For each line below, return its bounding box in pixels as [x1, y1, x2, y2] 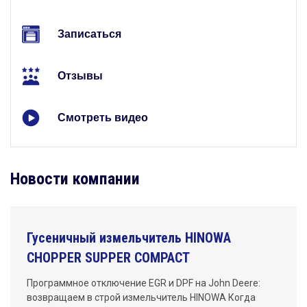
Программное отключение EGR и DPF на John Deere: [27, 278, 260, 289]
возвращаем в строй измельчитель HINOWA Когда [27, 292, 256, 304]
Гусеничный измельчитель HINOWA [27, 230, 231, 247]
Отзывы [58, 70, 103, 82]
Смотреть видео [58, 112, 148, 124]
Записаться [58, 28, 121, 40]
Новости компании [10, 169, 140, 189]
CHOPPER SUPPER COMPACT [27, 249, 190, 267]
